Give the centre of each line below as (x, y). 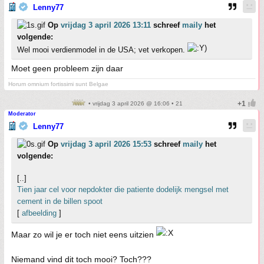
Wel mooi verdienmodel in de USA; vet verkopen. (102, 50)
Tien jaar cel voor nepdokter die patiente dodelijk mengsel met (123, 190)
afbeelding (39, 213)
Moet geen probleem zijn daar (67, 69)
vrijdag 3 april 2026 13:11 (106, 25)
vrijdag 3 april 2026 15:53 (106, 144)
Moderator (22, 114)
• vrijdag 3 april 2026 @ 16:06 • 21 (134, 104)
